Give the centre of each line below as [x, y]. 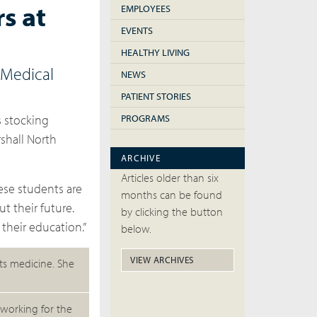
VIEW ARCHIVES [162, 260]
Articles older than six [170, 178]
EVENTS [137, 30]
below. [136, 229]
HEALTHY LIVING [155, 52]
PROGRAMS [145, 118]
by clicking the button [172, 212]
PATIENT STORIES [156, 96]
